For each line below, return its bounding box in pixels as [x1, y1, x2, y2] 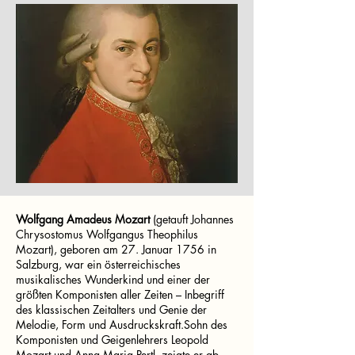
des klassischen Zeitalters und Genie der [16, 302, 207, 317]
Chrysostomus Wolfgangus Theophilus [16, 227, 198, 242]
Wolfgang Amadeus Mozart [16, 212, 150, 227]
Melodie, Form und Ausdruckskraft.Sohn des [16, 317, 227, 332]
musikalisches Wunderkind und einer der [16, 272, 210, 287]
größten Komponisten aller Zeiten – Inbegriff [16, 287, 224, 302]
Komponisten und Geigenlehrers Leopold [16, 332, 208, 347]
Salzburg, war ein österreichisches [16, 257, 181, 272]
